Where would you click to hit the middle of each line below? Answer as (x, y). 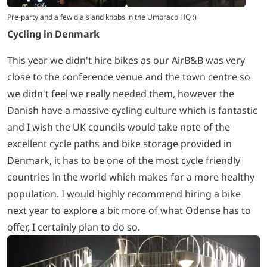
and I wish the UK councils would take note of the (119, 127)
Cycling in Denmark (53, 34)
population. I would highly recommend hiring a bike (124, 193)
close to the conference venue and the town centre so (129, 77)
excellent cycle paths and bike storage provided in (119, 143)
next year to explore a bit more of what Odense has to (129, 210)
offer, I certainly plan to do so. (74, 227)
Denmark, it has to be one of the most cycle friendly (124, 160)
